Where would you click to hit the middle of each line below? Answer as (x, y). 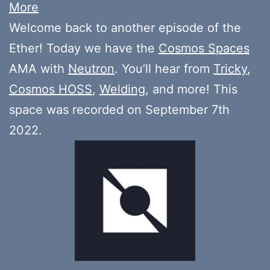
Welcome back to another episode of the (125, 27)
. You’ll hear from (164, 68)
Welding (122, 89)
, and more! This (191, 89)
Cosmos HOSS (51, 89)
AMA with (39, 68)
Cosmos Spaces (204, 48)
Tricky (230, 68)
